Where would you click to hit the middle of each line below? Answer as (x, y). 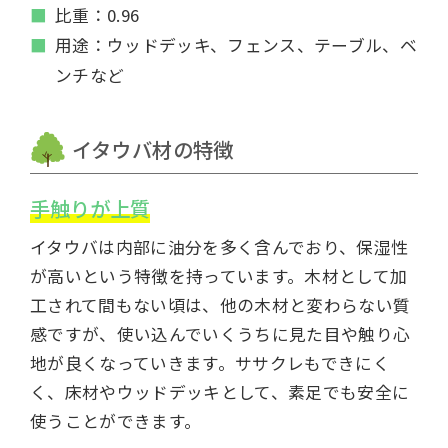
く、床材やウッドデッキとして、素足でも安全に (219, 391)
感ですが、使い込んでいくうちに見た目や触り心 (220, 333)
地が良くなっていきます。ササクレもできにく (209, 362)
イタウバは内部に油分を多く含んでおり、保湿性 (219, 246)
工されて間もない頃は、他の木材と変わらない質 (220, 304)
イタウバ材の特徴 (152, 148)
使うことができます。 (115, 420)
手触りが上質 (89, 207)
